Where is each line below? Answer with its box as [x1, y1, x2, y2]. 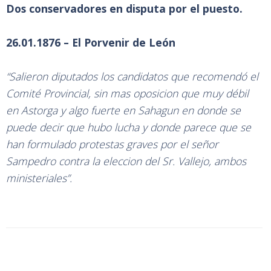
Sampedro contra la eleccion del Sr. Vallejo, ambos [6, 154, 246, 168]
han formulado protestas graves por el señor [6, 137, 218, 151]
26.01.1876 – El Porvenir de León [6, 35, 175, 50]
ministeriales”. [6, 171, 72, 185]
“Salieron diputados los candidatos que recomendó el [6, 69, 258, 83]
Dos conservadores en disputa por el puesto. [6, 1, 246, 16]
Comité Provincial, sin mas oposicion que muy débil [6, 86, 249, 100]
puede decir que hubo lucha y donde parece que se [6, 120, 251, 134]
